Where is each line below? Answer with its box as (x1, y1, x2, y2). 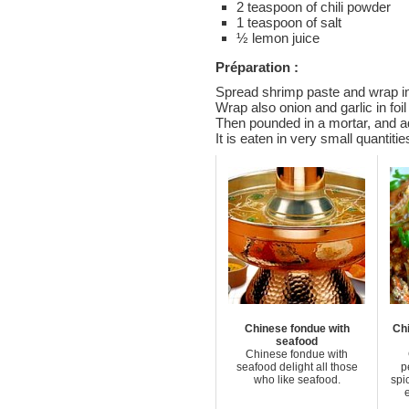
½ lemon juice (236, 30, 320, 46)
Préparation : (215, 59, 299, 75)
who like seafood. (253, 373, 341, 386)
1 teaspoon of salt (236, 15, 341, 30)
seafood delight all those (236, 361, 358, 373)
